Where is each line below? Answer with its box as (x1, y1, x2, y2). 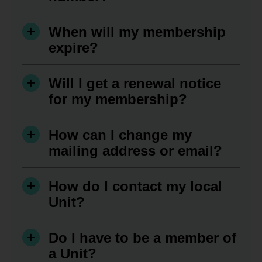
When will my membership (49, 24, 226, 40)
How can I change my (49, 127, 192, 143)
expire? (49, 40, 104, 56)
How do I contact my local (49, 178, 222, 194)
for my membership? (49, 91, 187, 107)
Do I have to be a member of (49, 230, 236, 246)
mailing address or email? (49, 143, 228, 158)
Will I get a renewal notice (49, 75, 221, 91)
